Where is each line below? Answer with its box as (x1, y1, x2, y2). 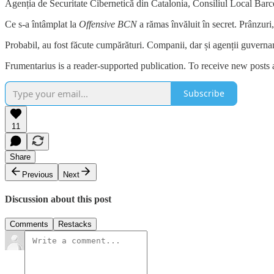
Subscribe (183, 87, 224, 100)
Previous (22, 169, 53, 179)
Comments (10, 220, 48, 229)
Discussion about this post (5, 194, 111, 205)
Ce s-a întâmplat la (5, 18, 79, 29)
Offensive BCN (79, 18, 137, 29)
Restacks (58, 220, 92, 229)
